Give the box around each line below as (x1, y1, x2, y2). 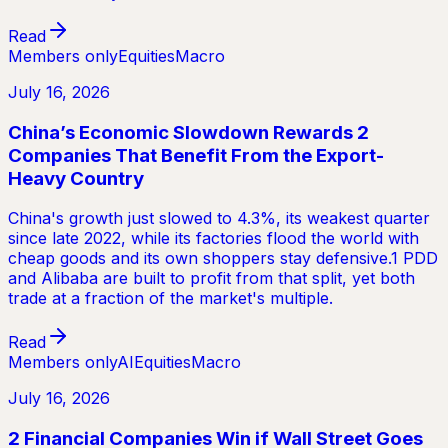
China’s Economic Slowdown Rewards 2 (8, 120, 369, 144)
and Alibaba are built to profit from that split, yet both (8, 268, 415, 289)
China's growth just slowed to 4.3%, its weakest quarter (8, 208, 430, 229)
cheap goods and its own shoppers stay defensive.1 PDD (8, 248, 438, 269)
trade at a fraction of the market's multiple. (8, 288, 333, 309)
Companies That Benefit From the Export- (8, 143, 384, 167)
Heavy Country (8, 166, 144, 190)
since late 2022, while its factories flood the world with (8, 228, 419, 249)
